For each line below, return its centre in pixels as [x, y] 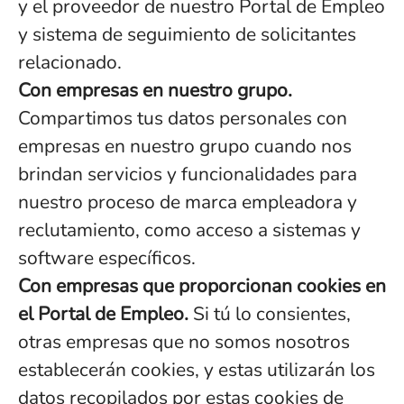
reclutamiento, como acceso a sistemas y [189, 230]
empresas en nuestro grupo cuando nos [185, 146]
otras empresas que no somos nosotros [184, 342]
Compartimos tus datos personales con [183, 118]
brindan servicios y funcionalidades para [188, 174]
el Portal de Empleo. [103, 314]
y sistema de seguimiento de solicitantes [187, 34]
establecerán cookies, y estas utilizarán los [197, 370]
